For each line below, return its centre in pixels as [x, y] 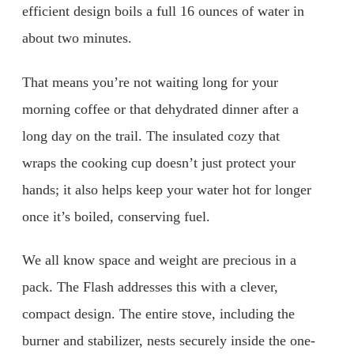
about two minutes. [77, 38]
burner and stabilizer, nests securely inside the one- [169, 341]
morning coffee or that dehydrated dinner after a [160, 109]
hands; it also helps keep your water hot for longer [167, 189]
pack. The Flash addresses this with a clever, [150, 287]
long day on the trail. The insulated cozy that [151, 136]
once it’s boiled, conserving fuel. [116, 216]
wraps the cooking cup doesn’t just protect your [159, 162]
